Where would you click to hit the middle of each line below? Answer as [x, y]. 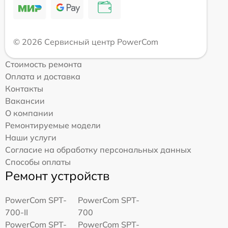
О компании [29, 113]
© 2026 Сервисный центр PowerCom [86, 42]
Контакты [24, 89]
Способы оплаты [38, 162]
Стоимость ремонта [44, 64]
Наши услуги [31, 138]
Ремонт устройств [57, 176]
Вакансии [25, 101]
